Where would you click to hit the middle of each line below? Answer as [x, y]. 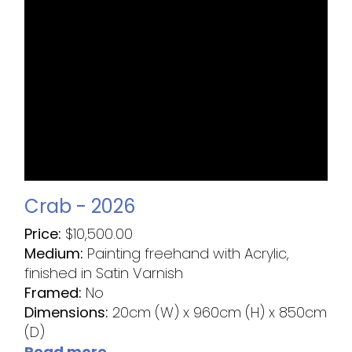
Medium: [56, 253]
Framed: [55, 292]
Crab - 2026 [80, 206]
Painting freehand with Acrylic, [189, 253]
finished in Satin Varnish [104, 273]
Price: [45, 233]
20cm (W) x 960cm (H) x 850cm [220, 312]
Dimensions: [69, 312]
